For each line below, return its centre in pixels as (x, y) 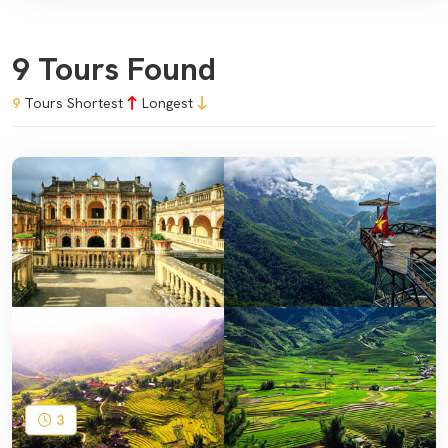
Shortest (97, 103)
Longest (169, 103)
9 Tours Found (114, 69)
